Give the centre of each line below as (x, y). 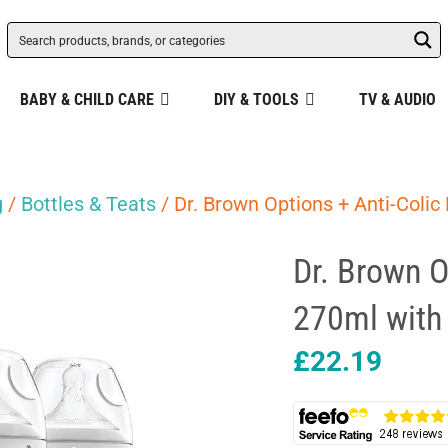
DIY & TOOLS (256, 99)
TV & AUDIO (397, 99)
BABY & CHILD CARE (86, 99)
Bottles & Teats (88, 204)
